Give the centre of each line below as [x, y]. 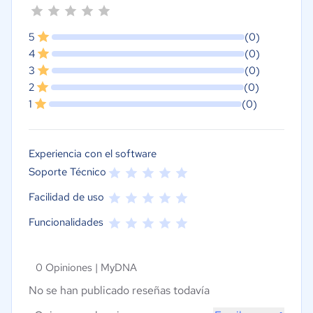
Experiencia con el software [93, 154]
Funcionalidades [66, 223]
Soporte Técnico [67, 172]
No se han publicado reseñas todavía [119, 291]
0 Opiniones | [68, 268]
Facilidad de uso [66, 197]
